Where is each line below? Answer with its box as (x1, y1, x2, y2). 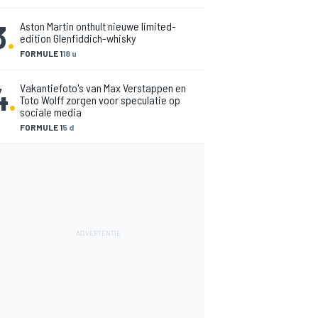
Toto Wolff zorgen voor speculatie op (20, 93, 180, 106)
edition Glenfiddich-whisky (20, 31, 136, 45)
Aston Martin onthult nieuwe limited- (20, 19, 176, 33)
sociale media (20, 105, 82, 119)
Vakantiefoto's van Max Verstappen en (20, 81, 186, 94)
